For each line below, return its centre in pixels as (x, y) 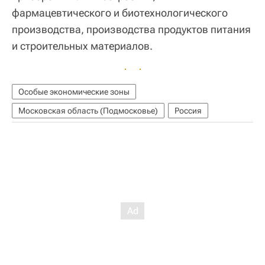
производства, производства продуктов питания (131, 30)
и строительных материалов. (82, 46)
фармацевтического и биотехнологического (120, 13)
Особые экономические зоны (74, 92)
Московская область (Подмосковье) (88, 111)
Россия (188, 111)
